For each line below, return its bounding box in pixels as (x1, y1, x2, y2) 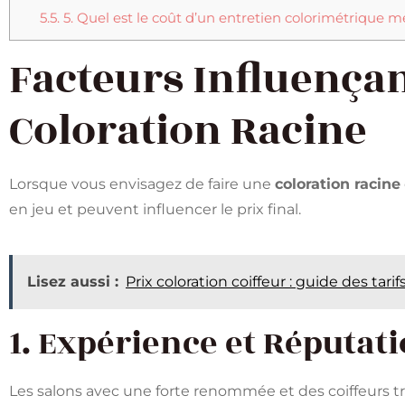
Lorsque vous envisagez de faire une (9, 175, 275, 193)
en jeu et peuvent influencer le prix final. (9, 201, 301, 219)
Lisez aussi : (27, 272, 118, 290)
